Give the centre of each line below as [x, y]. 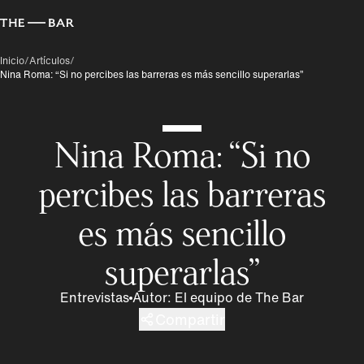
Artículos [50, 61]
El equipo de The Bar [239, 297]
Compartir [190, 319]
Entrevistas [95, 297]
